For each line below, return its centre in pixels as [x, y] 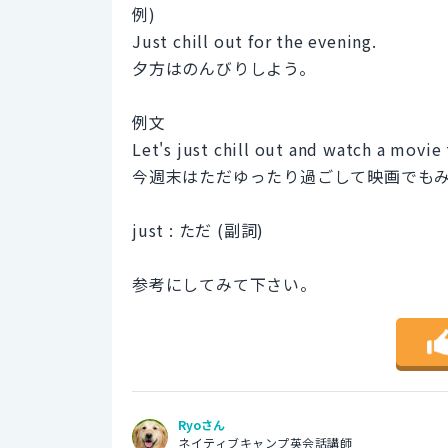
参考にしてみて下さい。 [224, 283]
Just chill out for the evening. [254, 40]
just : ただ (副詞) [198, 229]
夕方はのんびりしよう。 [224, 67]
